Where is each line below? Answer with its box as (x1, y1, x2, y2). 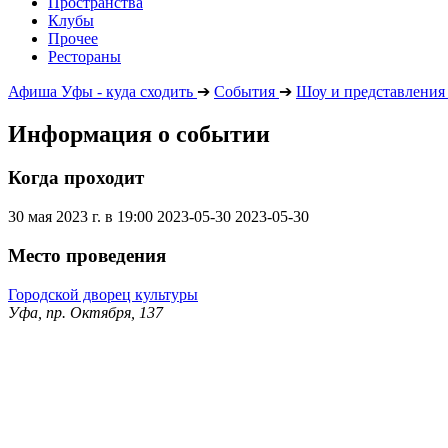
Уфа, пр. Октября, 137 (8, 303, 163, 321)
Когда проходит (8, 167, 144, 189)
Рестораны (48, 47, 121, 65)
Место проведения (8, 244, 166, 266)
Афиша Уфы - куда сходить (8, 82, 193, 100)
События (214, 82, 275, 100)
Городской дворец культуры (8, 285, 198, 303)
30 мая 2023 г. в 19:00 (8, 208, 153, 226)
